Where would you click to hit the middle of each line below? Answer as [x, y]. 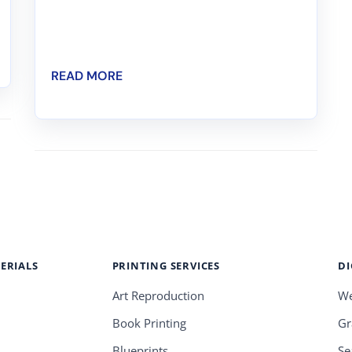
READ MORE [87, 76]
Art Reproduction [158, 296]
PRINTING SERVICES [166, 266]
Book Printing [149, 324]
